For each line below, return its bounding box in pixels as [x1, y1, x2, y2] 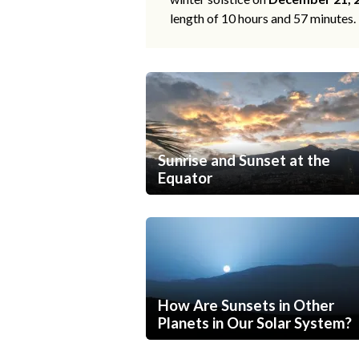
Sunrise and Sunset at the [158, 151, 330, 170]
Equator [158, 169, 212, 188]
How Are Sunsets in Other [158, 296, 334, 315]
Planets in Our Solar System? [158, 314, 352, 333]
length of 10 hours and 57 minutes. [170, 10, 356, 26]
